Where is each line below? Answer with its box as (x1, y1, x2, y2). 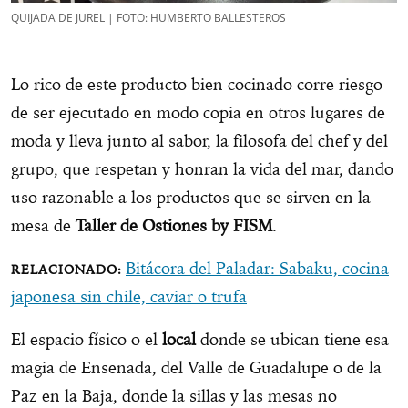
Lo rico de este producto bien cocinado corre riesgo (11, 74, 382, 96)
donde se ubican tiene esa (196, 329, 389, 351)
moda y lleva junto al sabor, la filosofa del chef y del (11, 130, 388, 152)
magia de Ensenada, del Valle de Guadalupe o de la (11, 357, 382, 379)
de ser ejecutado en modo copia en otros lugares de (11, 102, 385, 124)
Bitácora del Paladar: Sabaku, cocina (126, 258, 389, 280)
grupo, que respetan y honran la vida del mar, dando (11, 158, 393, 180)
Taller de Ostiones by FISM (76, 215, 272, 237)
